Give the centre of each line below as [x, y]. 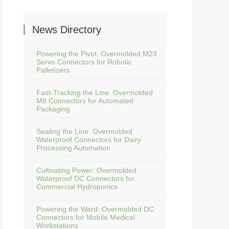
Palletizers [53, 70]
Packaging [53, 109]
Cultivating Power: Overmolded [86, 170]
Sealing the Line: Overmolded [84, 131]
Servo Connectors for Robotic [84, 62]
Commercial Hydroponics [77, 187]
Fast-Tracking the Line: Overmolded [95, 93]
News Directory [67, 30]
